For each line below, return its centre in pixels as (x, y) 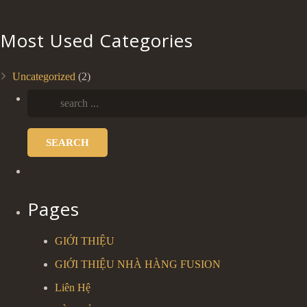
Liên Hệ (73, 287)
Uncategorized (44, 76)
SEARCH (67, 143)
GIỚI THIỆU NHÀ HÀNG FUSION (138, 264)
